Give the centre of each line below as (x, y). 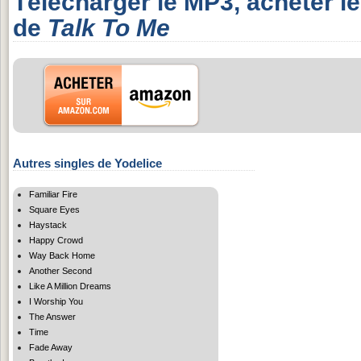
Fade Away (51, 347)
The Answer (52, 316)
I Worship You (56, 301)
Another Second (60, 270)
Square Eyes (54, 209)
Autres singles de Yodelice (87, 163)
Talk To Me (109, 27)
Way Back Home (62, 255)
